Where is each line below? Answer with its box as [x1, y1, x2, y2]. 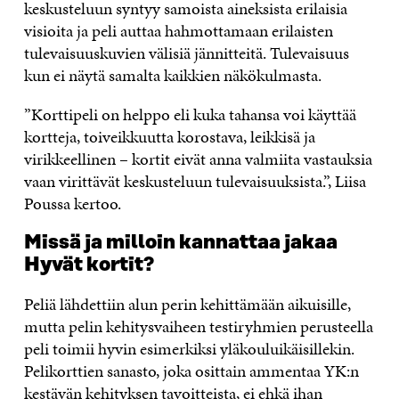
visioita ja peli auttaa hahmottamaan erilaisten [23, 18, 333, 43]
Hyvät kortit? [23, 253, 154, 276]
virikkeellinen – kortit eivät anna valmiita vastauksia [23, 146, 372, 171]
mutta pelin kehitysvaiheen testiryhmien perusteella [23, 313, 373, 338]
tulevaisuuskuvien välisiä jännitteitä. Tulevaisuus [23, 40, 349, 65]
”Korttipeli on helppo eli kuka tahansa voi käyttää [23, 102, 356, 126]
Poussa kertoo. [23, 191, 128, 216]
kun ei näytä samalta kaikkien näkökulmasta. [23, 62, 325, 87]
